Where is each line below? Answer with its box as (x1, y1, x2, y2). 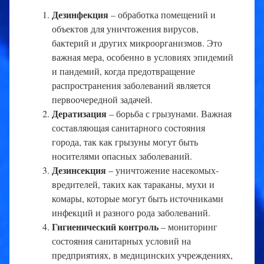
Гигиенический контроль (52, 219, 159, 233)
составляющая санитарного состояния (52, 121, 205, 134)
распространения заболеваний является (52, 78, 210, 91)
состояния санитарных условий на (52, 234, 191, 247)
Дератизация (52, 106, 107, 120)
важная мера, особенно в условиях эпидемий (52, 50, 233, 63)
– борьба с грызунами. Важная (107, 107, 232, 120)
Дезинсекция (52, 163, 106, 177)
